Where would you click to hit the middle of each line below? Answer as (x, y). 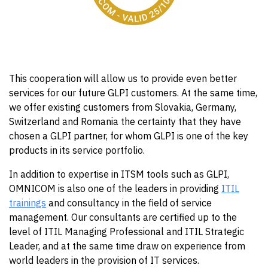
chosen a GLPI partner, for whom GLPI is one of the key (129, 136)
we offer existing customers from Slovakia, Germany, (123, 107)
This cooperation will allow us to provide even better (123, 78)
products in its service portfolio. (78, 150)
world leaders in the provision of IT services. (105, 260)
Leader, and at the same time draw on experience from (127, 246)
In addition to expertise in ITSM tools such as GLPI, (119, 174)
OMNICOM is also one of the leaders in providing (115, 188)
